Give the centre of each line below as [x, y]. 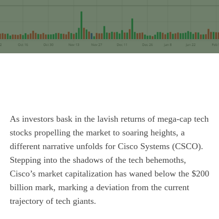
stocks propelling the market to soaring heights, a [97, 132]
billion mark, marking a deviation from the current [99, 187]
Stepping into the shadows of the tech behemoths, [98, 160]
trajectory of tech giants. [53, 201]
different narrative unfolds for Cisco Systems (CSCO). [107, 146]
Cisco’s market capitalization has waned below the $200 [109, 174]
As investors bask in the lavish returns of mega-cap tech [109, 119]
